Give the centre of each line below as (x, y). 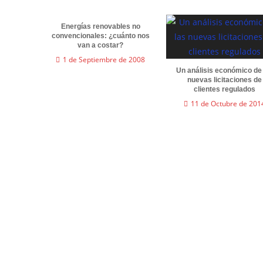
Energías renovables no (100, 26)
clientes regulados (225, 89)
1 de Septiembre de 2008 (104, 59)
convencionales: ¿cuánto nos (100, 36)
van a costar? (101, 45)
